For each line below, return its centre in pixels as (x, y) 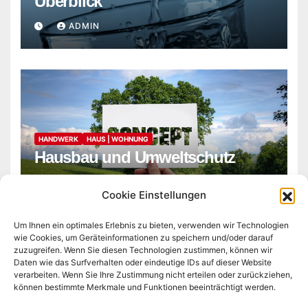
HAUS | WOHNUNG (118, 139)
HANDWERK (58, 139)
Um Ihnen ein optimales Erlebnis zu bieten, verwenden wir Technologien (151, 225)
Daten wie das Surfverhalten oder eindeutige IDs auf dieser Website (143, 262)
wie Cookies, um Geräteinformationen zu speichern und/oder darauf (143, 238)
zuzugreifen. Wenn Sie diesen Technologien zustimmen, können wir (143, 250)
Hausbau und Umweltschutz (135, 157)
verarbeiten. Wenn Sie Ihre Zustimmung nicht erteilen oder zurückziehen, (153, 275)
